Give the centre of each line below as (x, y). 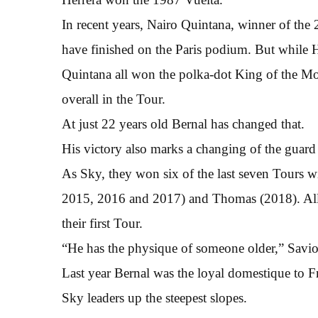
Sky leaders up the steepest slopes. (154, 297)
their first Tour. (102, 223)
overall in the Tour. (114, 99)
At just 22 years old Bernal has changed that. (183, 124)
